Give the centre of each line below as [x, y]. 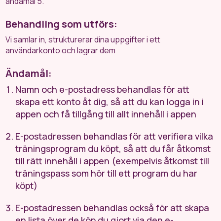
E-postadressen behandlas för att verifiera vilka [114, 136]
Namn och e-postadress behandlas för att [103, 89]
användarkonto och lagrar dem [61, 50]
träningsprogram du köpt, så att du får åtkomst [113, 148]
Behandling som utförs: [62, 24]
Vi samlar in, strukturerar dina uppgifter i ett [83, 39]
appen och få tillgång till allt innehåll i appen [106, 114]
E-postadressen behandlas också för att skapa [112, 208]
